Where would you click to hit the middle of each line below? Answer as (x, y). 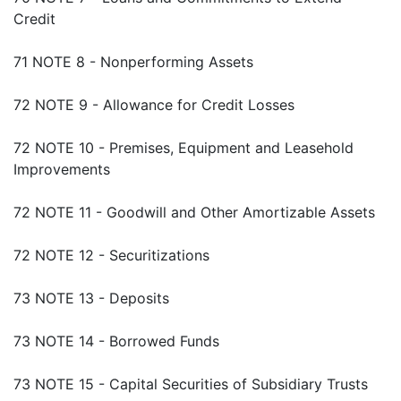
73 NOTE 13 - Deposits (91, 299)
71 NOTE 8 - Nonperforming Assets (133, 62)
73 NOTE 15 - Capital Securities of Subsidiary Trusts (191, 384)
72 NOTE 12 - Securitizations (111, 256)
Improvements (62, 170)
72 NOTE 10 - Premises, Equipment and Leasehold (183, 148)
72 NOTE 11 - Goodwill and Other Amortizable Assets (194, 213)
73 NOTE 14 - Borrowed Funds (116, 341)
